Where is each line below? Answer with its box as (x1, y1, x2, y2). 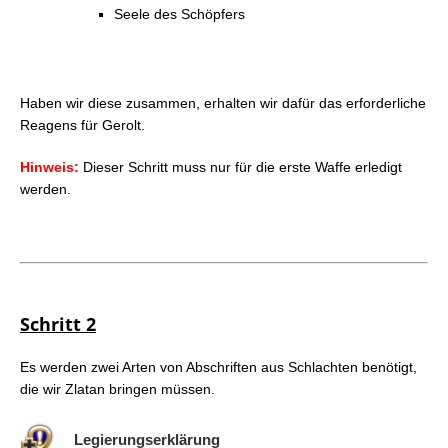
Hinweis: (20, 158, 79, 175)
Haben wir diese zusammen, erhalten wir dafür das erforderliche (20, 94, 426, 111)
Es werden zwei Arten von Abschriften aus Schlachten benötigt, (20, 358, 417, 375)
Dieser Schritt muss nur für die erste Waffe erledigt (79, 158, 402, 175)
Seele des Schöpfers (114, 5, 245, 22)
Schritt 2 (20, 311, 96, 336)
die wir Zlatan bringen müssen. (20, 380, 215, 397)
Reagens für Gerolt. (20, 116, 145, 133)
